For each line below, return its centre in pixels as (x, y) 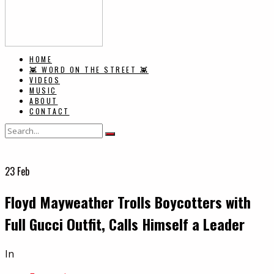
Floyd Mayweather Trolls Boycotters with (128, 202)
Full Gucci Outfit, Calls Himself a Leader (125, 224)
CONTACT (50, 111)
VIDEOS (45, 80)
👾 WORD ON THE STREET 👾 (89, 69)
